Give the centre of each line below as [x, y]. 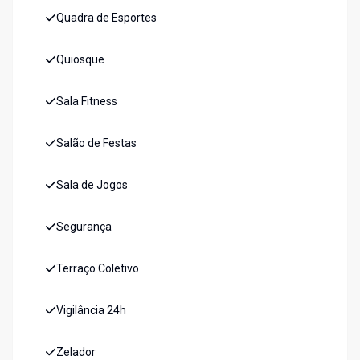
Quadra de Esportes [106, 18]
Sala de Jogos [92, 185]
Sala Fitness [87, 102]
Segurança [84, 227]
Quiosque [80, 60]
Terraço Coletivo [98, 269]
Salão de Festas [96, 143]
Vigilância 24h [91, 311]
